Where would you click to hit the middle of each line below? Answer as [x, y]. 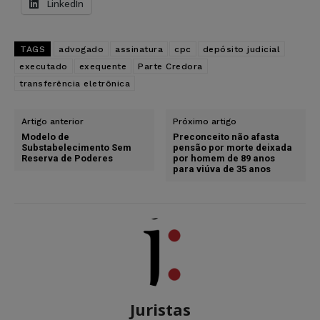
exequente [102, 66]
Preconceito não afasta [226, 136]
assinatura [139, 49]
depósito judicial [241, 49]
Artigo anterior [52, 121]
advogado [81, 49]
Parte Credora [170, 66]
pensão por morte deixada [233, 147]
